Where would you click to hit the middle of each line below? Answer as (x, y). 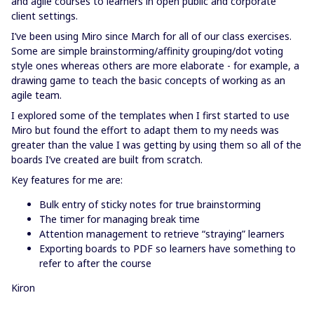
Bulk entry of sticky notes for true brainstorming (150, 204)
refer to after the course (95, 263)
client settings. (45, 16)
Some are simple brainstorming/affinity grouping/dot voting (147, 51)
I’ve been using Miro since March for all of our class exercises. (151, 36)
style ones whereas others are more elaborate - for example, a (155, 66)
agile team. (36, 95)
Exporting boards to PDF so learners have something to (168, 248)
